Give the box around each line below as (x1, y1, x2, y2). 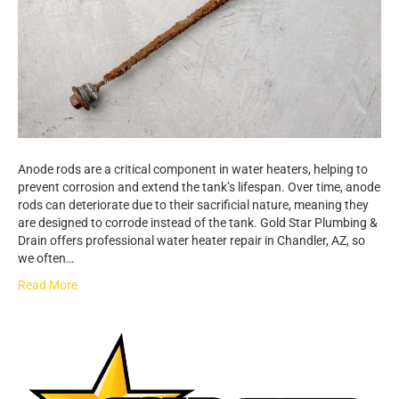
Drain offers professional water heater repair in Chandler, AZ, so (18, 232, 365, 248)
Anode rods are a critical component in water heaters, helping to (18, 161, 368, 176)
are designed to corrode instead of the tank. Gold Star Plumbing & (18, 215, 378, 230)
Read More (18, 277, 77, 292)
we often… (18, 250, 74, 265)
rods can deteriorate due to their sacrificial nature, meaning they (18, 197, 369, 212)
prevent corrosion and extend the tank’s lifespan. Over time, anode (18, 179, 380, 194)
